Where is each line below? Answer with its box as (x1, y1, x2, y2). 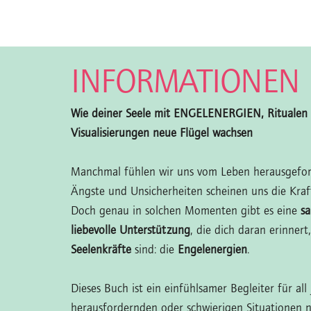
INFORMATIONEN (71, 65, 300, 101)
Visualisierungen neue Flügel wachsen (71, 126, 253, 140)
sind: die (135, 243, 178, 257)
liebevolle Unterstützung (71, 224, 190, 237)
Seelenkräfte (71, 243, 135, 257)
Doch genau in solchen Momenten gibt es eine (71, 204, 301, 218)
